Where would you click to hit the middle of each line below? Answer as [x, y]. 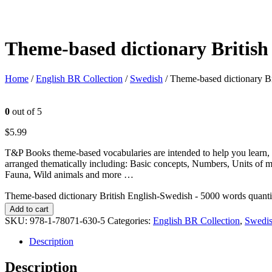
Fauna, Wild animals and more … [69, 174]
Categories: [130, 220]
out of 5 [26, 111]
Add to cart [29, 209]
